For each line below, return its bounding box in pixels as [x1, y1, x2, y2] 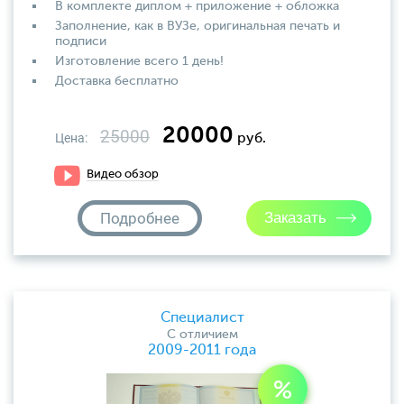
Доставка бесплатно [55, 75, 179, 87]
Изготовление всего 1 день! [55, 55, 224, 68]
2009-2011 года [148, 344, 256, 358]
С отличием [166, 328, 238, 341]
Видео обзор [87, 169, 159, 180]
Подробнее [99, 209, 179, 227]
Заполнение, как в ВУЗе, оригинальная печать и [55, 20, 340, 32]
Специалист [160, 311, 244, 326]
